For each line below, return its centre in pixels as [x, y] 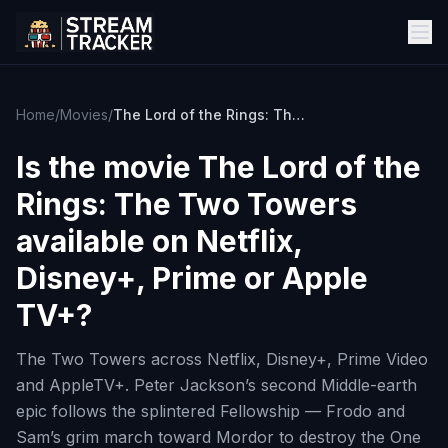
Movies [84, 114]
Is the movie [107, 167]
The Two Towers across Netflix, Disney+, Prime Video [222, 359]
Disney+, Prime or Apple [192, 278]
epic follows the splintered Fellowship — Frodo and [210, 411]
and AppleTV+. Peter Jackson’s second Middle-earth [216, 385]
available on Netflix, [159, 241]
